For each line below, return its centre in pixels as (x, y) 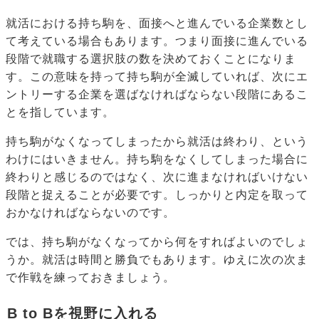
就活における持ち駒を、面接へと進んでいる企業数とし (157, 23)
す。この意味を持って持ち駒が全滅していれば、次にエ (157, 77)
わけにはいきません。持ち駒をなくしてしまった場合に (157, 159)
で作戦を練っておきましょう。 (90, 278)
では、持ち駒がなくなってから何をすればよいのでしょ (157, 242)
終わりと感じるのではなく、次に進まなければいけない (157, 177)
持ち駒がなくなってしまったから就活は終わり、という (157, 142)
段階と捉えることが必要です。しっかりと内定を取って (157, 195)
